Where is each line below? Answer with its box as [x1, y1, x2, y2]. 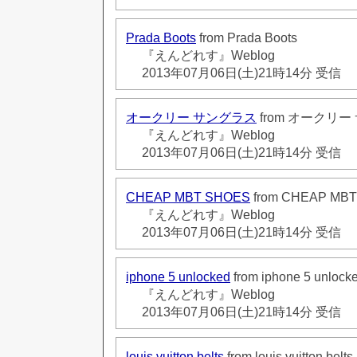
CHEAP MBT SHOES [126, 190, 250, 204]
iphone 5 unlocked [126, 269, 230, 284]
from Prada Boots [196, 30, 297, 45]
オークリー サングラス [126, 110, 257, 124]
